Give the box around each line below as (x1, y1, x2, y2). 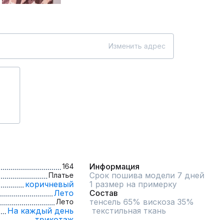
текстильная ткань (92, 206, 166, 216)
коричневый (25, 179, 74, 189)
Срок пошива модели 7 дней (89, 170, 204, 180)
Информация (89, 162, 139, 171)
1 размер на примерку (89, 179, 177, 189)
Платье (49, 171, 74, 179)
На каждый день (7, 206, 74, 216)
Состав (89, 188, 118, 198)
